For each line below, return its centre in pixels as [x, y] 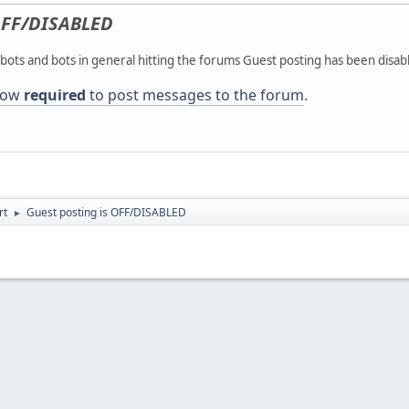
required [55, 95]
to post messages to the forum [195, 95]
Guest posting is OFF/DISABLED [106, 213]
